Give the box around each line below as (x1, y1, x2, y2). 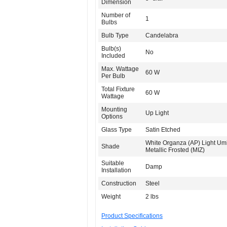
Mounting (101, 106, 127, 113)
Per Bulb (101, 72, 125, 80)
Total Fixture (101, 86, 135, 93)
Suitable (101, 160, 124, 167)
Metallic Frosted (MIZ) (145, 146, 205, 154)
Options (101, 113, 123, 121)
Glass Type (101, 126, 132, 134)
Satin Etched (145, 126, 180, 134)
